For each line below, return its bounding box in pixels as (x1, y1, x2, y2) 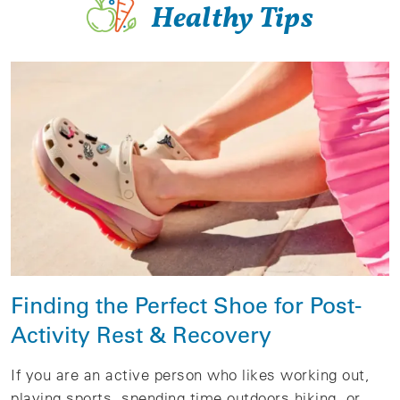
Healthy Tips (145, 3, 314, 32)
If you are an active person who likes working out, (11, 364, 371, 384)
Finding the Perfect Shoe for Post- (11, 289, 362, 319)
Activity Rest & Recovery (11, 319, 271, 348)
